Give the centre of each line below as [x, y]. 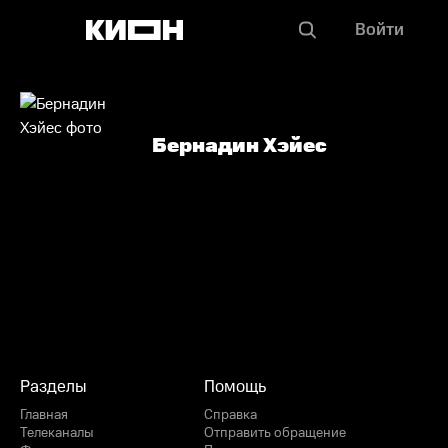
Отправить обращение [275, 433]
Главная [44, 415]
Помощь [235, 387]
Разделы [53, 387]
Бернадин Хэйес [239, 146]
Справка [230, 415]
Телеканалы [57, 433]
